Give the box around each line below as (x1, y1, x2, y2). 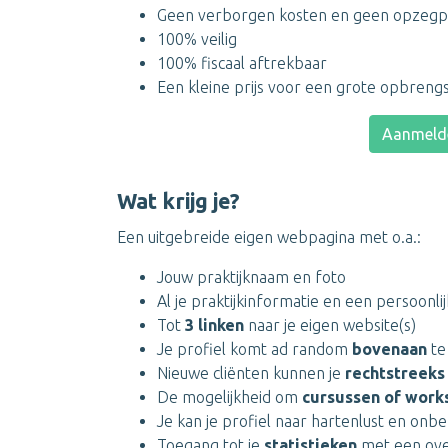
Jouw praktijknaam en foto (157, 268, 346, 286)
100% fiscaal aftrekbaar (157, 54, 327, 72)
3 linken (185, 316, 244, 334)
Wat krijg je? (117, 189, 240, 213)
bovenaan (352, 340, 431, 358)
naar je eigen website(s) (244, 316, 416, 334)
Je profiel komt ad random (157, 340, 352, 358)
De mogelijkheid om (157, 388, 302, 406)
